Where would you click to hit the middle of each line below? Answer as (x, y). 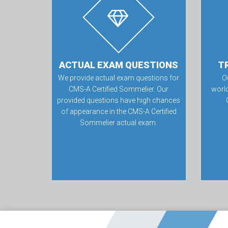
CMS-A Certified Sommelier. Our (119, 89)
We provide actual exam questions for (119, 78)
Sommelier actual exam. (119, 123)
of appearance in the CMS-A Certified (119, 111)
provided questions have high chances (119, 100)
